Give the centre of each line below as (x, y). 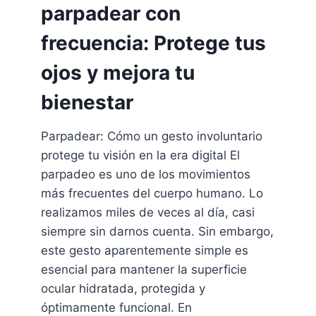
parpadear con (110, 14)
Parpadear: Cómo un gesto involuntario (151, 136)
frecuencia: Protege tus (153, 43)
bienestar (87, 103)
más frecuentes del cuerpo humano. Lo (152, 194)
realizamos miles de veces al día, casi (147, 213)
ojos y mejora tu (117, 73)
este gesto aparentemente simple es (144, 251)
